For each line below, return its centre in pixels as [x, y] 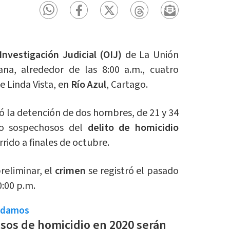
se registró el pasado [133, 171]
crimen [72, 171]
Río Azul [88, 85]
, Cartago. [127, 85]
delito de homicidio [133, 128]
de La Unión [150, 55]
